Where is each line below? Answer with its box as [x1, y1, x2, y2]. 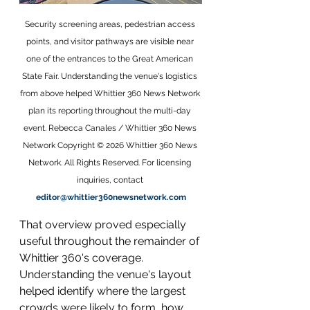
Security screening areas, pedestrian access [24, 19, 197, 29]
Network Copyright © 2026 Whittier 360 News [22, 140, 199, 150]
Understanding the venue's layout [19, 268, 194, 281]
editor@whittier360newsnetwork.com [35, 192, 186, 202]
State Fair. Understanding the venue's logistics [22, 71, 199, 81]
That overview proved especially [19, 218, 189, 231]
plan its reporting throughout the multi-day [28, 106, 193, 116]
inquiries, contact [76, 175, 145, 185]
